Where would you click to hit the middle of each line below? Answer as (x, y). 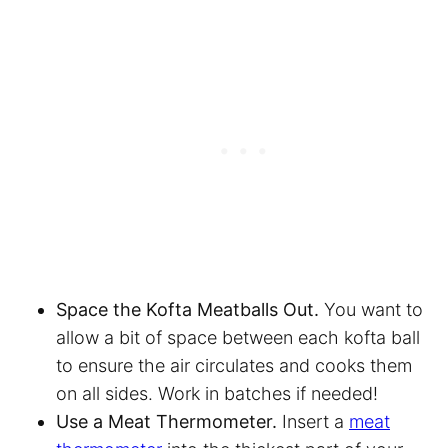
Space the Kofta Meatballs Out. (190, 309)
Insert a (315, 421)
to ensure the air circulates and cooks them (234, 365)
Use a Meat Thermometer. (169, 421)
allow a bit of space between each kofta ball (238, 337)
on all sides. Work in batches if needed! (219, 393)
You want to (373, 309)
